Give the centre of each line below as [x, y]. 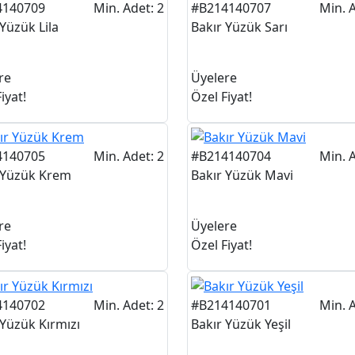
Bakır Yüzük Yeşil [240, 324]
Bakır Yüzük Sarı [239, 27]
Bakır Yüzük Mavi [242, 176]
